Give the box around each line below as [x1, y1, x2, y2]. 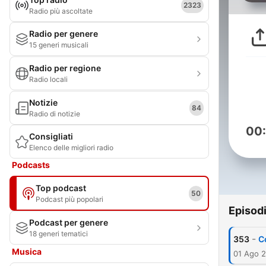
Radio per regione [29, 63, 101, 73]
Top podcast [36, 183, 86, 193]
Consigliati [29, 131, 73, 141]
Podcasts [12, 160, 50, 170]
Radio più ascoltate [29, 7, 93, 15]
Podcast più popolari [36, 195, 103, 204]
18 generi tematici [29, 229, 88, 238]
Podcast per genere [29, 217, 108, 227]
